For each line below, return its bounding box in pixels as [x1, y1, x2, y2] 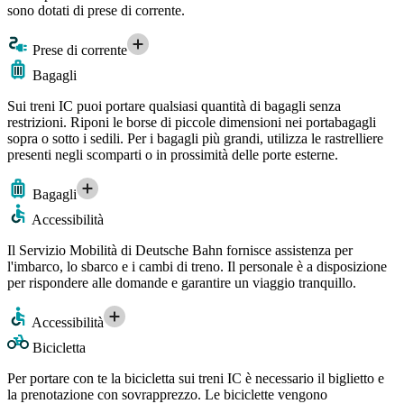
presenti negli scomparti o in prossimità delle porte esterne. [7, 147, 338, 163]
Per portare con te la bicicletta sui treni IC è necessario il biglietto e [7, 371, 384, 387]
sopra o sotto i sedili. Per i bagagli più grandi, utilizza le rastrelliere [7, 131, 383, 147]
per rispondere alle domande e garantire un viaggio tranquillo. [7, 275, 356, 291]
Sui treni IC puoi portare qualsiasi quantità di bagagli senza [7, 98, 341, 115]
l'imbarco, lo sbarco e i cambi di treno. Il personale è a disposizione [7, 259, 387, 275]
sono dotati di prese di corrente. [7, 3, 185, 19]
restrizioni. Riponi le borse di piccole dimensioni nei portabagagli [7, 115, 376, 131]
